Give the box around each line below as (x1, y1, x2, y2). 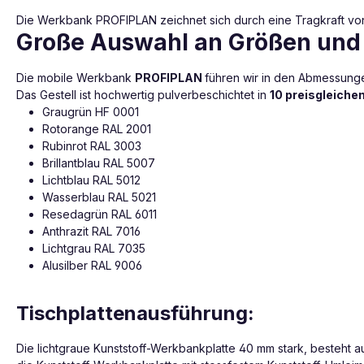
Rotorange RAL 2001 (42, 121, 151, 136)
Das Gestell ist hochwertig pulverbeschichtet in (16, 87, 270, 102)
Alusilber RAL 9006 (42, 258, 142, 272)
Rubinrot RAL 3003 (42, 138, 141, 153)
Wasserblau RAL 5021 (42, 189, 156, 204)
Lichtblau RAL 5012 (42, 172, 141, 187)
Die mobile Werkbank (16, 70, 135, 84)
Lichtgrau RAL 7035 (42, 240, 145, 255)
